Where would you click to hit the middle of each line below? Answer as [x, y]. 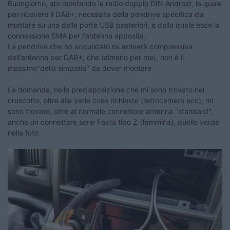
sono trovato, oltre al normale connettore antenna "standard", [110, 111]
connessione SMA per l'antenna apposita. [77, 35]
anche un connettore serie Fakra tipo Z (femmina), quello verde [113, 122]
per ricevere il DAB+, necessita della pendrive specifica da [106, 14]
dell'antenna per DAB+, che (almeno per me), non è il [96, 57]
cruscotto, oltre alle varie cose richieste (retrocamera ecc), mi [110, 100]
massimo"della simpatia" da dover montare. [81, 68]
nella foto [23, 132]
